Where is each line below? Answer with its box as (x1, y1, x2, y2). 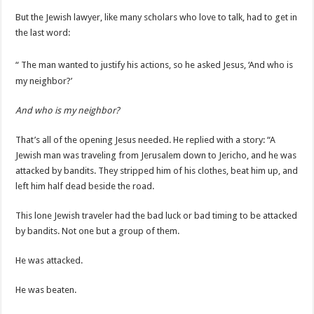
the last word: (15, 27, 71, 39)
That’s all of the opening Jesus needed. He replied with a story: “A (15, 134, 276, 145)
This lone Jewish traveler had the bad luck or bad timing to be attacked (15, 210, 298, 221)
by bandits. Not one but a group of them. (15, 225, 180, 236)
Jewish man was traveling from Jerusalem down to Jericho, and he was (15, 149, 297, 161)
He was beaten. (15, 284, 77, 295)
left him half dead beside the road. (15, 180, 155, 191)
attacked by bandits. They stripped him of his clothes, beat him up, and (15, 165, 299, 176)
